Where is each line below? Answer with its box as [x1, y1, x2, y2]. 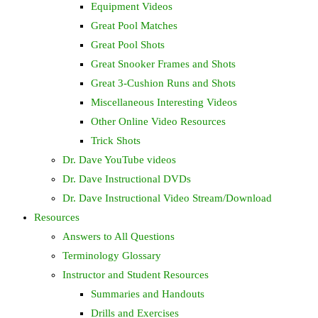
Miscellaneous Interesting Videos [91, 97, 237, 108]
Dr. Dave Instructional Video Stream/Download [62, 192, 272, 204]
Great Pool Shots [91, 39, 165, 50]
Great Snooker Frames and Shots [91, 58, 236, 70]
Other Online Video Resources [91, 116, 226, 127]
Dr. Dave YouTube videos [62, 154, 176, 165]
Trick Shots [91, 135, 141, 146]
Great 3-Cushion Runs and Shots [91, 77, 236, 89]
